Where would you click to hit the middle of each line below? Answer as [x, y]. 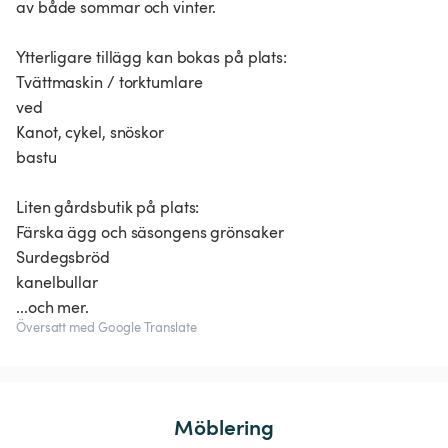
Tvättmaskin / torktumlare [109, 82]
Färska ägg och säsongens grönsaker [150, 232]
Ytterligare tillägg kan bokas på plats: [152, 57]
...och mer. [52, 307]
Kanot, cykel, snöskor [90, 132]
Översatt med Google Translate [107, 327]
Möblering [224, 427]
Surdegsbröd [63, 257]
